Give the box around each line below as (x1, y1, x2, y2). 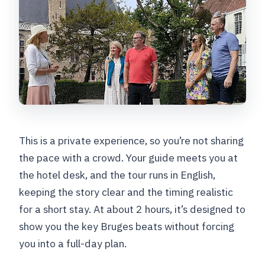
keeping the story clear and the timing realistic (19, 185, 234, 199)
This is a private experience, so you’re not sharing (19, 134, 244, 148)
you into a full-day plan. (19, 237, 127, 251)
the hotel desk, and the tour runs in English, (19, 168, 216, 182)
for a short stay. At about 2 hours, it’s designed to (19, 202, 246, 216)
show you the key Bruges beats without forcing (19, 219, 235, 234)
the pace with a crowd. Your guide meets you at (19, 151, 238, 165)
